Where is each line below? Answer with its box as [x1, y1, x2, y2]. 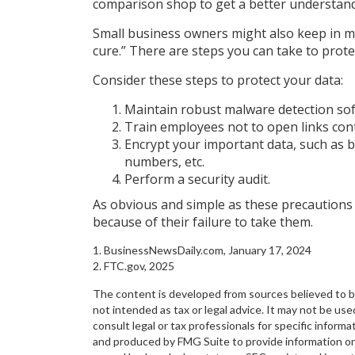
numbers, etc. [124, 153, 204, 170]
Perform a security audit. [124, 170, 270, 188]
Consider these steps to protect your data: [93, 71, 343, 89]
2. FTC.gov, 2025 [93, 259, 174, 273]
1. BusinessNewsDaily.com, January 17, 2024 [93, 243, 311, 257]
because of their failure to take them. [93, 213, 313, 231]
